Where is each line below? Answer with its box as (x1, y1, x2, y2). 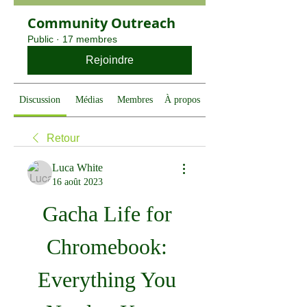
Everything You (38, 267, 176, 292)
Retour (47, 132, 79, 144)
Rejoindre (86, 54, 134, 66)
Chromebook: (47, 234, 167, 259)
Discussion (19, 95, 61, 105)
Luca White (52, 162, 103, 173)
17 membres (62, 34, 117, 45)
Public (27, 34, 53, 45)
